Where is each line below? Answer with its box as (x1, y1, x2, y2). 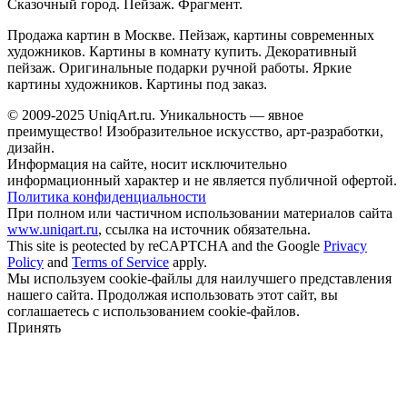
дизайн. (7, 139, 55, 155)
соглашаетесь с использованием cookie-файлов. (7, 303, 300, 319)
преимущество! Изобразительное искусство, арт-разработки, (7, 123, 383, 139)
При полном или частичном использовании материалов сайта (7, 204, 392, 221)
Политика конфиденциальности (7, 188, 206, 204)
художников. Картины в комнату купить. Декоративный (7, 43, 357, 59)
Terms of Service (72, 253, 169, 270)
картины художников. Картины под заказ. (7, 75, 267, 92)
